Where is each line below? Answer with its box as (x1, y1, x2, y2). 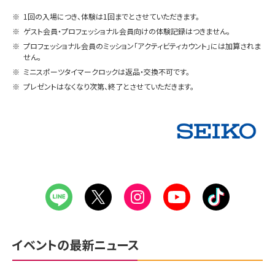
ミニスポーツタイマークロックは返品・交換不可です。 (23, 66, 190, 77)
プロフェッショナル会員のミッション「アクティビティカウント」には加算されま (23, 40, 261, 51)
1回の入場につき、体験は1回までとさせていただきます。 (23, 10, 199, 21)
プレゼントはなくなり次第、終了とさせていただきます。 (23, 80, 194, 91)
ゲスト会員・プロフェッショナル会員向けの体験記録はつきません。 (23, 25, 230, 36)
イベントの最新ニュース (12, 236, 139, 254)
